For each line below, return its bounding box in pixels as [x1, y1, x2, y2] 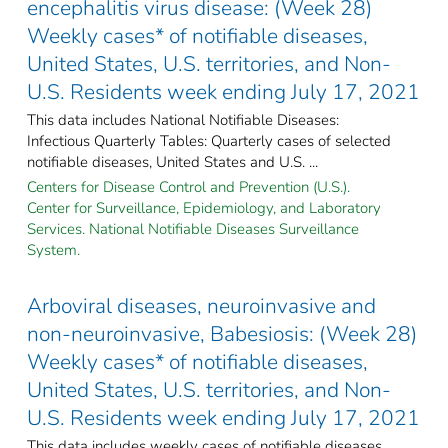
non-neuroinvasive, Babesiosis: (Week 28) [27, 319, 417, 348]
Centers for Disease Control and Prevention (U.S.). [27, 176, 350, 197]
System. [27, 239, 80, 260]
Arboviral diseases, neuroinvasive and [27, 291, 376, 320]
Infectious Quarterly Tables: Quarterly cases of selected [27, 130, 391, 151]
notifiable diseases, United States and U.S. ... [27, 151, 318, 172]
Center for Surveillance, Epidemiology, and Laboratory [27, 197, 381, 218]
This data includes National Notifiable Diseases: [27, 109, 339, 130]
